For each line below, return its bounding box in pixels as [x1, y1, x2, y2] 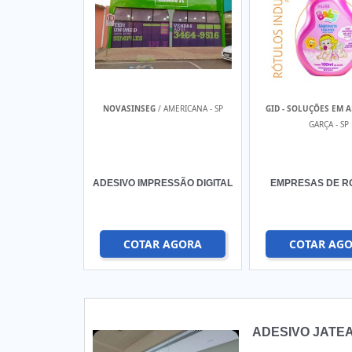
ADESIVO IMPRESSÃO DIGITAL [93, 178, 233, 189]
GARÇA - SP [308, 119, 349, 130]
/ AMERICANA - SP [155, 103, 223, 114]
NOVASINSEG [102, 103, 156, 114]
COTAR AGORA [123, 236, 202, 251]
